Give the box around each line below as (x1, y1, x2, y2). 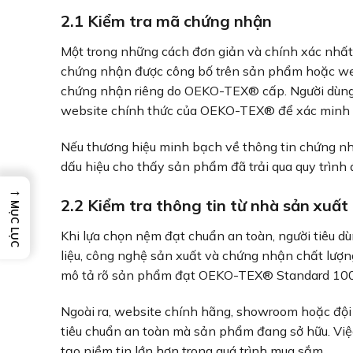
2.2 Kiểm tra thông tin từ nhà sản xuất (61, 195, 348, 215)
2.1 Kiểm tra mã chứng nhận (61, 11, 272, 32)
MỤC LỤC (9, 200, 21, 247)
